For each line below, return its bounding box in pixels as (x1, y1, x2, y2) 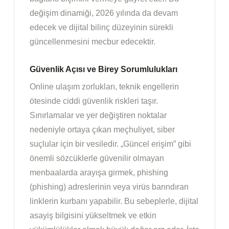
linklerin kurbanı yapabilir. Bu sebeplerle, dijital (30, 197, 198, 206)
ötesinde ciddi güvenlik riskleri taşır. (30, 97, 158, 106)
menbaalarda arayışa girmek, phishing (30, 168, 168, 177)
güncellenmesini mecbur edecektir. (30, 37, 155, 47)
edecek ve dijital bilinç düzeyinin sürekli (30, 23, 173, 32)
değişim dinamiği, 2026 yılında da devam (30, 9, 178, 18)
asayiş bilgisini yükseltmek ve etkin (30, 211, 156, 220)
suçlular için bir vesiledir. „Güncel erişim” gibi (30, 140, 191, 149)
